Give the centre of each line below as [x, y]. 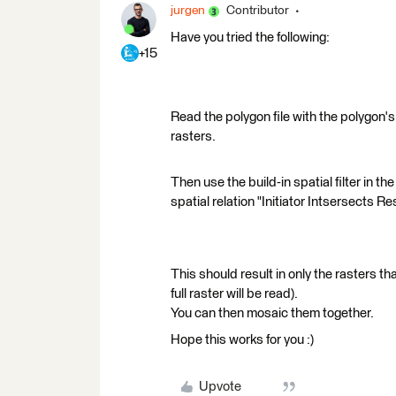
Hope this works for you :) [242, 340]
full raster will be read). [234, 294]
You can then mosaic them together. [272, 313]
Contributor [258, 11]
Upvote [220, 387]
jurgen [188, 11]
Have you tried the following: [250, 38]
